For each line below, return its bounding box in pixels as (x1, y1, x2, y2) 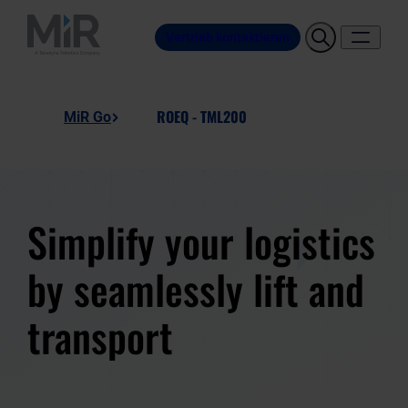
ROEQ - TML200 (157, 106, 247, 128)
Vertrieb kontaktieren (166, 29, 290, 45)
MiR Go (64, 107, 111, 126)
